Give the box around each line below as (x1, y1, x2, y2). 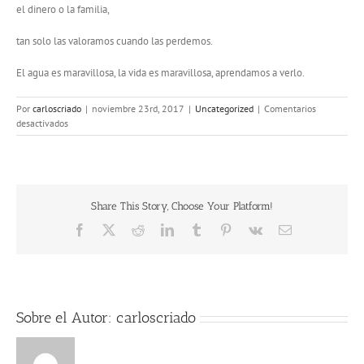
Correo (290, 222, 327, 236)
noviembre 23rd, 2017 (92, 102, 184, 115)
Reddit (143, 222, 178, 236)
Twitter (114, 222, 151, 236)
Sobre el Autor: (16, 309, 116, 327)
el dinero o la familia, (16, 2, 110, 17)
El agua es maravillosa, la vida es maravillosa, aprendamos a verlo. (16, 66, 305, 80)
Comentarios (264, 102, 316, 115)
